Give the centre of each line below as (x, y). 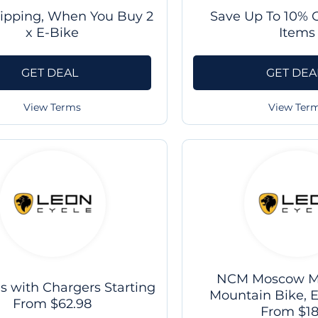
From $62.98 (53, 303)
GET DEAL (50, 72)
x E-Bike (53, 33)
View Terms (53, 108)
